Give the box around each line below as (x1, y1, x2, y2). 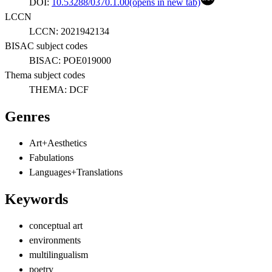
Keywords (5, 191, 68, 207)
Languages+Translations (29, 166, 123, 177)
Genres (5, 108, 50, 124)
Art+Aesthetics (29, 137, 87, 148)
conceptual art (29, 220, 83, 231)
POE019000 (63, 55, 111, 66)
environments (29, 234, 81, 245)
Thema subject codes (5, 70, 85, 80)
